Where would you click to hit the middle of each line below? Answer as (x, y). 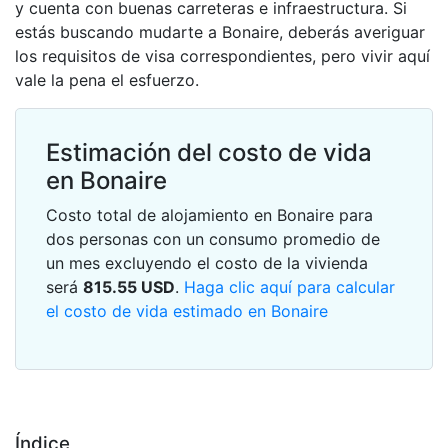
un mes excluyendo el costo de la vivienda (207, 263)
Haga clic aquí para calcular (289, 287)
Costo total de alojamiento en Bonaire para (209, 215)
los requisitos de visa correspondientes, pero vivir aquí (222, 56)
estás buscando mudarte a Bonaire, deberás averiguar (220, 32)
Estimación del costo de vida (209, 152)
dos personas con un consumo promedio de (213, 239)
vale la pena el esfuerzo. (107, 80)
